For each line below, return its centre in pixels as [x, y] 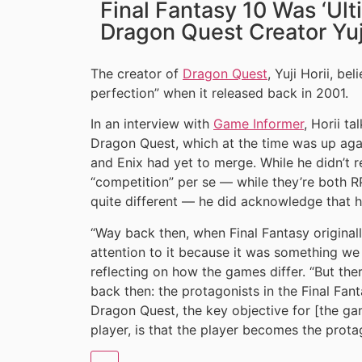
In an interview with [152, 124]
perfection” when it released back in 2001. [219, 93]
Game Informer [259, 124]
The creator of [137, 74]
